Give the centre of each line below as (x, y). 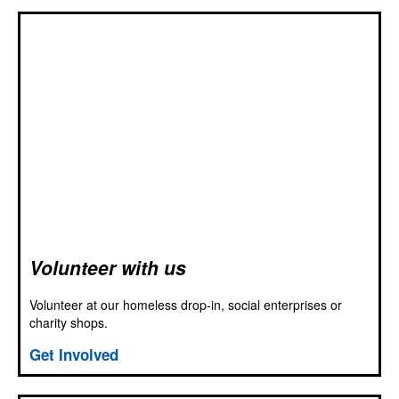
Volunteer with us (108, 267)
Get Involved (74, 354)
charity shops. (69, 322)
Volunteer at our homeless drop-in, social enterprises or (186, 304)
